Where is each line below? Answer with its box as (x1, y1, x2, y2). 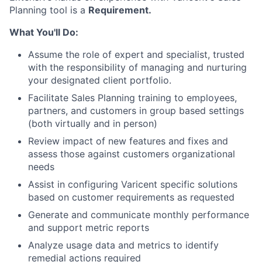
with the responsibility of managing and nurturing (28, 61, 247, 73)
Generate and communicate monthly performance (28, 208, 249, 220)
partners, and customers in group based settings (28, 104, 244, 116)
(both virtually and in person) (28, 117, 157, 129)
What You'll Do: (9, 26, 78, 38)
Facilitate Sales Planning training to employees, (28, 91, 237, 104)
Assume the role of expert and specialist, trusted (28, 48, 244, 60)
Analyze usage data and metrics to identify (28, 239, 219, 251)
